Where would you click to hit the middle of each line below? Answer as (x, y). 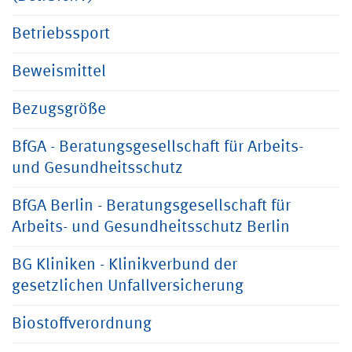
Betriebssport (61, 34)
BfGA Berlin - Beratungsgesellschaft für (151, 206)
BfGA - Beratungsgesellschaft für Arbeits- (158, 147)
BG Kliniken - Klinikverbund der (125, 265)
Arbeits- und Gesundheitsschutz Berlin (151, 227)
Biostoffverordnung (82, 324)
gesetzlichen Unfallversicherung (128, 286)
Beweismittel (59, 72)
